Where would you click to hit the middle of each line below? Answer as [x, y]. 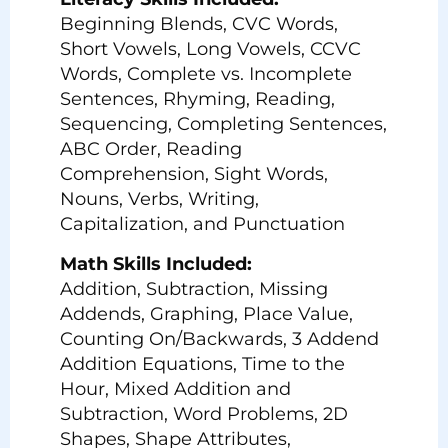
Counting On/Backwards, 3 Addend [219, 338]
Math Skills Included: [156, 263]
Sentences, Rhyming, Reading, [197, 99]
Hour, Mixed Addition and [175, 388]
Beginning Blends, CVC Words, [199, 24]
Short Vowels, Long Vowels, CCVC [210, 49]
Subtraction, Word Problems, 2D [204, 413]
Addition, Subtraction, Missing [194, 288]
